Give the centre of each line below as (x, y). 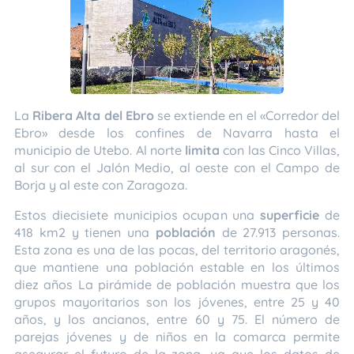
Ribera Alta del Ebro (93, 116)
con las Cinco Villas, (280, 151)
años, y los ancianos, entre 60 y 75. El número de (177, 320)
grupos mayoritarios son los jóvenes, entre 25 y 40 (177, 302)
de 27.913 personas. (277, 233)
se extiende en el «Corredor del (247, 116)
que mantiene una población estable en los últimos (177, 267)
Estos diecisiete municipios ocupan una (137, 215)
